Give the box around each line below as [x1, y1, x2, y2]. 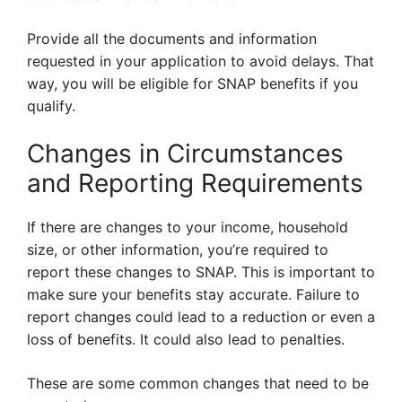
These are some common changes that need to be [27, 374, 369, 393]
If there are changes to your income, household [27, 218, 348, 237]
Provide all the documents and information [27, 30, 317, 48]
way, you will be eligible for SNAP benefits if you [27, 74, 358, 93]
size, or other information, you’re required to [27, 240, 328, 259]
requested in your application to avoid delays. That [27, 52, 374, 71]
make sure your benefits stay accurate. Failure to [27, 285, 360, 304]
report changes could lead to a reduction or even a [27, 308, 375, 327]
